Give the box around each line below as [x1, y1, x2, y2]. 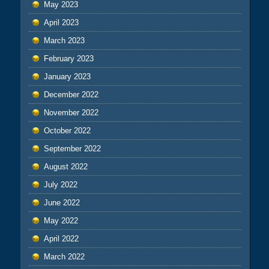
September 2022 [43, 144, 101, 153]
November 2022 [43, 107, 98, 117]
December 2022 [43, 89, 98, 99]
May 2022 [43, 216, 78, 225]
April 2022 [43, 234, 79, 243]
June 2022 [43, 198, 80, 207]
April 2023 [43, 17, 79, 27]
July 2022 [43, 180, 77, 189]
